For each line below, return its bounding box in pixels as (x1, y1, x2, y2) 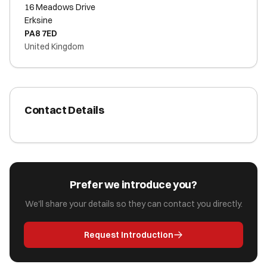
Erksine (24, 15, 52, 26)
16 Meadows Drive (24, 2, 95, 13)
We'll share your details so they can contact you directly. (24, 198, 243, 209)
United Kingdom (24, 41, 84, 52)
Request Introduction (84, 229, 173, 240)
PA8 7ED (24, 28, 57, 39)
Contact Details (24, 103, 104, 117)
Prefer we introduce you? (70, 178, 197, 191)
